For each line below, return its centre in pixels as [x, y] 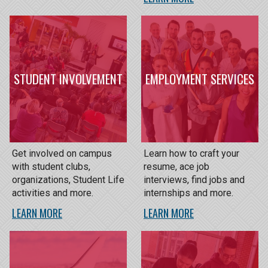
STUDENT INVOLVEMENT [68, 79]
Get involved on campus [62, 153]
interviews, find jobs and [194, 179]
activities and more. [53, 193]
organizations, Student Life [68, 179]
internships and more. [188, 193]
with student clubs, [51, 166]
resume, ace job [176, 166]
